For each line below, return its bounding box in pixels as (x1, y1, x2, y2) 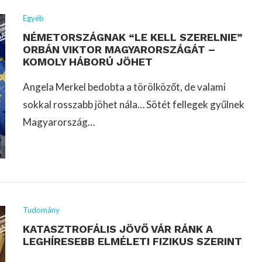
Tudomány (23, 205, 60, 215)
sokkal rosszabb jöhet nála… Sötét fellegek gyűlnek (23, 98, 244, 111)
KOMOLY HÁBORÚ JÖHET (23, 56, 153, 68)
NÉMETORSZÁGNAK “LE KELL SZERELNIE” (23, 31, 243, 44)
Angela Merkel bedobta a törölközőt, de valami (23, 81, 226, 94)
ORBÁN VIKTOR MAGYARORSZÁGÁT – (23, 43, 215, 56)
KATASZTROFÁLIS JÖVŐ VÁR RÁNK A (23, 222, 213, 235)
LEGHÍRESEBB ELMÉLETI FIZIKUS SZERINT (23, 235, 242, 247)
